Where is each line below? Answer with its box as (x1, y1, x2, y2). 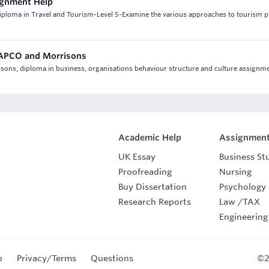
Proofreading (118, 167, 172, 177)
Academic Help (118, 133, 181, 142)
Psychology (219, 182, 266, 192)
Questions (91, 253, 133, 263)
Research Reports (118, 197, 191, 207)
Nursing (219, 167, 252, 177)
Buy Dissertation (118, 182, 187, 192)
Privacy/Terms (17, 253, 76, 263)
